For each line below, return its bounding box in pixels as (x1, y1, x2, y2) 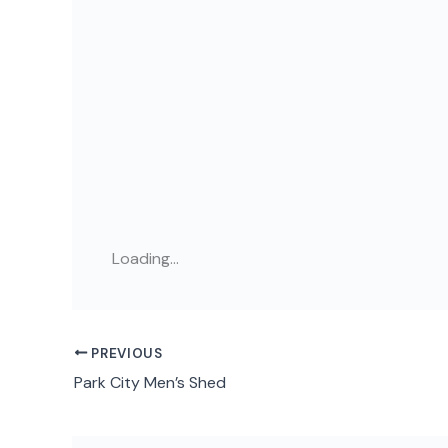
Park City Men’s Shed (74, 371, 226, 393)
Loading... (112, 248, 179, 269)
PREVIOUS (87, 344, 163, 362)
